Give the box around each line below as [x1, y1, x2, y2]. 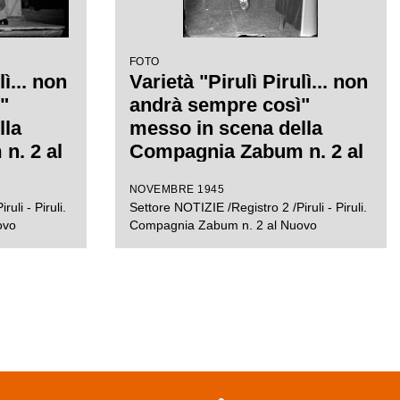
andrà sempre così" [129, 94, 310, 116]
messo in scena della [129, 117, 322, 139]
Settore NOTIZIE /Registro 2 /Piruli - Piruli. [129, 200, 367, 214]
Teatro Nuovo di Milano [129, 163, 340, 186]
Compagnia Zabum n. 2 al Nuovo [129, 218, 317, 232]
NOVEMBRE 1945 [129, 183, 224, 196]
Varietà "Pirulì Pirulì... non [129, 71, 368, 93]
